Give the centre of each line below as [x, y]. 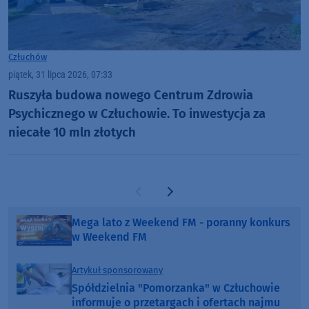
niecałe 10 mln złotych [72, 132]
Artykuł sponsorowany [117, 270]
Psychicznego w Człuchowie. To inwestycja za [137, 113]
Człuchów [28, 57]
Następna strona [209, 196]
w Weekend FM [109, 237]
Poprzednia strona [186, 196]
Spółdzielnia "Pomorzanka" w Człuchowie [176, 288]
